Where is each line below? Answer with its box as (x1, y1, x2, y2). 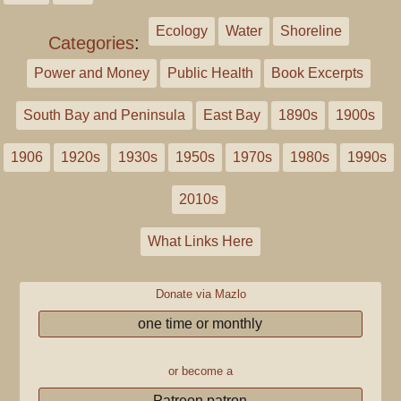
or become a (168, 364, 233, 378)
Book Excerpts (271, 65, 363, 81)
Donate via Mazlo (155, 287, 246, 301)
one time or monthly (138, 316, 263, 331)
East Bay (202, 107, 260, 123)
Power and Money (34, 65, 149, 81)
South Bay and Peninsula (22, 107, 185, 123)
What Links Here (148, 234, 253, 249)
